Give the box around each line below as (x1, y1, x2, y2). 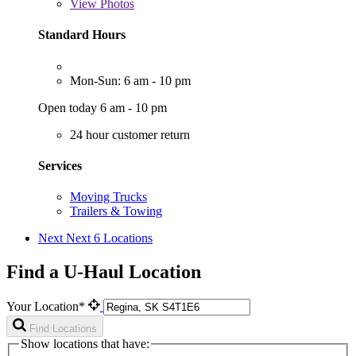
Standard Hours (38, 28, 126, 42)
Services (38, 158, 82, 172)
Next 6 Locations (66, 231, 153, 246)
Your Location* (6, 299, 88, 313)
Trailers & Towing (70, 204, 162, 219)
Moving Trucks (70, 190, 147, 204)
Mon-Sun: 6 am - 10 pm (70, 73, 191, 87)
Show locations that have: (21, 336, 149, 350)
